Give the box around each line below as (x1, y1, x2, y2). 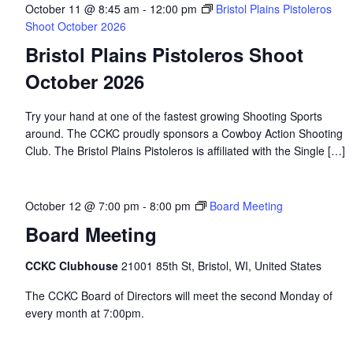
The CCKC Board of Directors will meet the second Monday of (24, 288, 333, 303)
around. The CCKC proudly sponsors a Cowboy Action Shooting (24, 125, 343, 141)
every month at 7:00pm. (24, 305, 144, 321)
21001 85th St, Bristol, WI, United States (121, 258, 321, 273)
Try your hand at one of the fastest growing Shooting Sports (24, 108, 322, 124)
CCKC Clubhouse (24, 258, 121, 273)
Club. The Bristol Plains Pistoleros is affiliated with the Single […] (24, 143, 345, 158)
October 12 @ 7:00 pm (24, 198, 139, 214)
